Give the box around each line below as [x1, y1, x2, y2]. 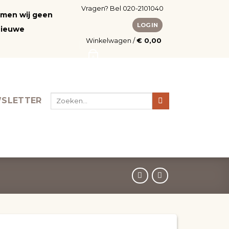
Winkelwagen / [86, 37, 137, 45]
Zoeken [50, 93, 78, 101]
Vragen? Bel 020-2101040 [81, 5, 164, 12]
